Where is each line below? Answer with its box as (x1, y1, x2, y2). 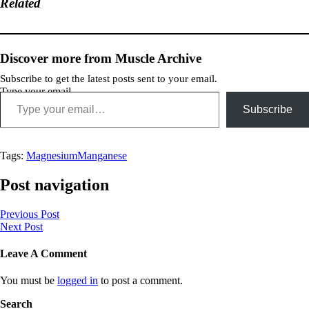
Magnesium (26, 149, 77, 161)
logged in (57, 275, 98, 287)
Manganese (77, 149, 127, 161)
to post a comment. (98, 275, 183, 287)
